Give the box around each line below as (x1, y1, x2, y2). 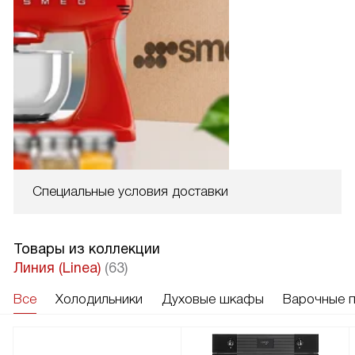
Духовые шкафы (162, 292, 264, 307)
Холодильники (55, 292, 143, 307)
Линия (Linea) (13, 260, 105, 277)
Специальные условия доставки (32, 184, 228, 200)
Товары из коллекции (13, 241, 160, 258)
